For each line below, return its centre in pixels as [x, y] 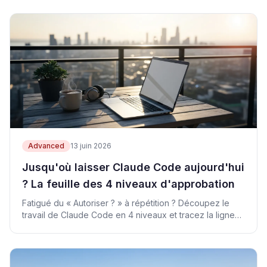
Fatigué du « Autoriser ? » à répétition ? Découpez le [126, 203]
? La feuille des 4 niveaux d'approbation [128, 184]
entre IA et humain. [58, 227]
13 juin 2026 [91, 146]
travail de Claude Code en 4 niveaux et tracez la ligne [128, 215]
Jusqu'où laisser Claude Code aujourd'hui [133, 167]
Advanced [46, 146]
